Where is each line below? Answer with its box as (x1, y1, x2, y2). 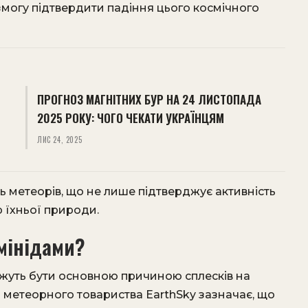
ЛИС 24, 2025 (36, 134, 82, 145)
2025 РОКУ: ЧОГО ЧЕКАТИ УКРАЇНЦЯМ (36, 109, 224, 126)
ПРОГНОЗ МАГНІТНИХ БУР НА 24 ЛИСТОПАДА (36, 91, 261, 108)
